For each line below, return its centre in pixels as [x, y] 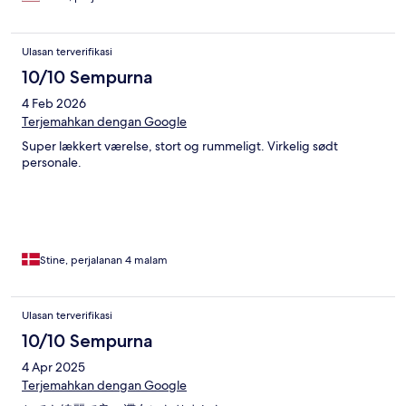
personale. [52, 162]
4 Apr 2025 [53, 367]
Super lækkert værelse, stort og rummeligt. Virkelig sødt [180, 145]
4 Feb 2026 [54, 103]
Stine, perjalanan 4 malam [104, 260]
